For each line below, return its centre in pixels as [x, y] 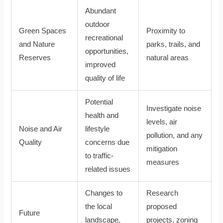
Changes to [104, 193]
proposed [162, 206]
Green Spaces [43, 31]
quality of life [105, 78]
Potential [99, 102]
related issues [108, 169]
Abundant [101, 11]
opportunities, [107, 51]
